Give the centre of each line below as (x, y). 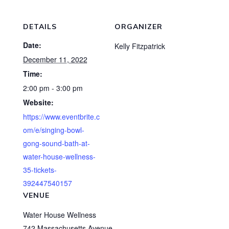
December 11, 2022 (55, 59)
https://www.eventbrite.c (61, 117)
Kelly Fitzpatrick (140, 46)
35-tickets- (40, 170)
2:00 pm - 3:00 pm (53, 88)
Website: (38, 102)
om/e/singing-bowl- (53, 130)
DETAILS (40, 27)
